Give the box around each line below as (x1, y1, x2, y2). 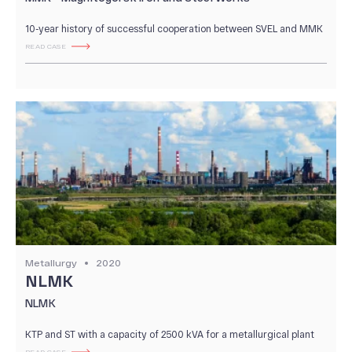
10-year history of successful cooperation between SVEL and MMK (25, 23, 324, 34)
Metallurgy (25, 258, 78, 268)
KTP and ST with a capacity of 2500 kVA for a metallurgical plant (25, 328, 315, 339)
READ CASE (25, 42, 67, 50)
